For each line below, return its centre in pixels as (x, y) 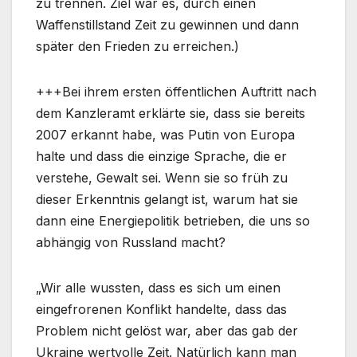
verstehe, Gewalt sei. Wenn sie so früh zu (162, 177)
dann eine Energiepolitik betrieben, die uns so (173, 220)
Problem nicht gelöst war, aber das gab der (167, 330)
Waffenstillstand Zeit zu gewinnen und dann (167, 24)
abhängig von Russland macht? (131, 242)
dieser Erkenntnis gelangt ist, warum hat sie (167, 199)
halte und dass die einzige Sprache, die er (161, 156)
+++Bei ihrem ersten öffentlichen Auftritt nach (176, 91)
